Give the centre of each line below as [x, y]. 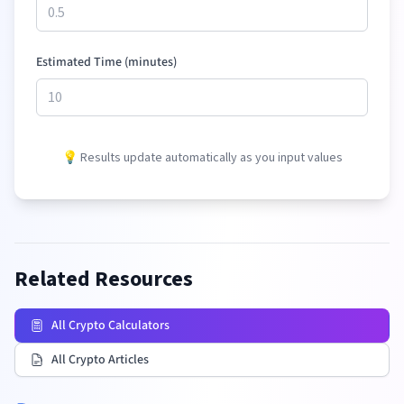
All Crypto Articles [100, 360]
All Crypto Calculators [110, 326]
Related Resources [104, 279]
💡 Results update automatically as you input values [202, 158]
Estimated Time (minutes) [106, 62]
